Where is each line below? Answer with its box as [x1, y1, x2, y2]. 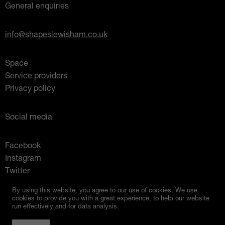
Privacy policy [5, 85, 55, 93]
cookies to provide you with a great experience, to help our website [12, 196, 209, 202]
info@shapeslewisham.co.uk [5, 31, 107, 40]
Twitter [5, 167, 30, 176]
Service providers [5, 72, 67, 81]
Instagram [5, 155, 41, 163]
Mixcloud [5, 180, 38, 188]
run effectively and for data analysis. [12, 204, 119, 210]
